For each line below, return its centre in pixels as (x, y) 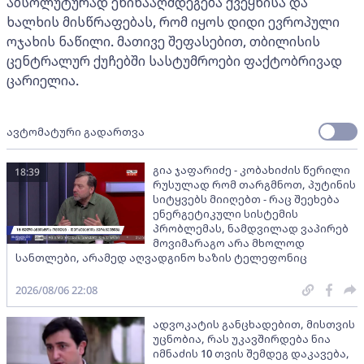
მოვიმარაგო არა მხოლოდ (229, 243)
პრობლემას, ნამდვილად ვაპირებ (251, 228)
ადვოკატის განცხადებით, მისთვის (254, 324)
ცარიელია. (43, 80)
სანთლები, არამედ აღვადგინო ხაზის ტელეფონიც (161, 257)
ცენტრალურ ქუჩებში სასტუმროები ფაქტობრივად (174, 61)
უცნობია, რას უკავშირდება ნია (242, 338)
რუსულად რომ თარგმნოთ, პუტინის (254, 184)
